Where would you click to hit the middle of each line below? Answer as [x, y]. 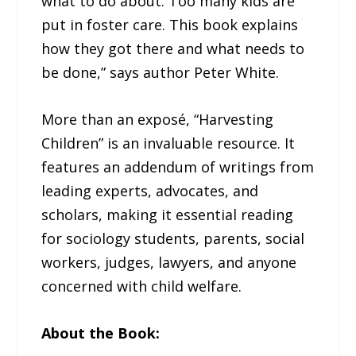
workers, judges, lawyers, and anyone [169, 262]
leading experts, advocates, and [150, 190]
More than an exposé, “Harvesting [158, 119]
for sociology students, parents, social [173, 238]
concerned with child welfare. [142, 286]
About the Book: [101, 333]
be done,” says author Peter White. [161, 73]
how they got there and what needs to [173, 49]
